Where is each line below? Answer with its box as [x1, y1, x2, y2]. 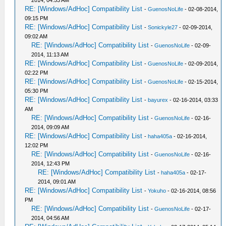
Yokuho [148, 188, 166, 194]
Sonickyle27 [148, 24, 178, 30]
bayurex [148, 97, 168, 103]
